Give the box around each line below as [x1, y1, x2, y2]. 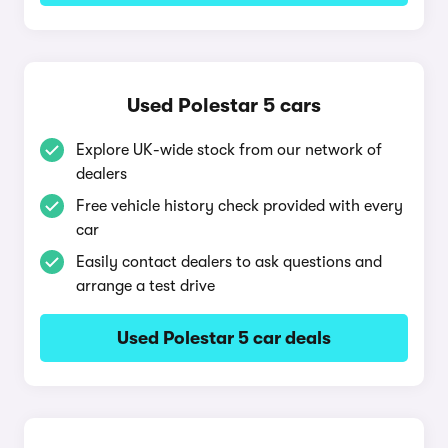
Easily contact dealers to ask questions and [76, 253, 382, 271]
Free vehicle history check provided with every [76, 197, 403, 215]
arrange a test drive [76, 277, 215, 295]
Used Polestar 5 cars [127, 94, 321, 117]
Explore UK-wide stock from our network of [76, 141, 382, 159]
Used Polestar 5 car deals [117, 328, 331, 348]
